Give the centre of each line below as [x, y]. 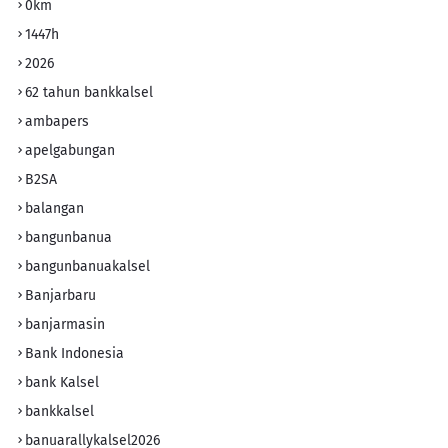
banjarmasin [65, 324]
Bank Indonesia [74, 353]
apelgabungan [70, 150]
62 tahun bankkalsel [89, 92]
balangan [54, 208]
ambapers [57, 121]
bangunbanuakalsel [87, 266]
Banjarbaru [60, 295]
